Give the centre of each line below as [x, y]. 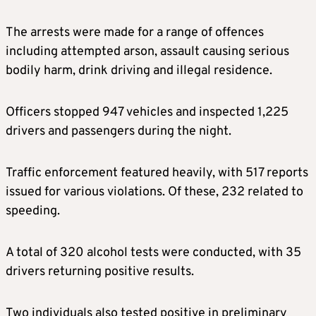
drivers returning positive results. [100, 272]
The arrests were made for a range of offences [135, 33]
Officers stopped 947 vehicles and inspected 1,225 [147, 113]
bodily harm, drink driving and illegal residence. [139, 71]
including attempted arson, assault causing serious [147, 52]
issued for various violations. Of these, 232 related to [154, 192]
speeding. [33, 211]
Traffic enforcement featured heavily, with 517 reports [157, 173]
